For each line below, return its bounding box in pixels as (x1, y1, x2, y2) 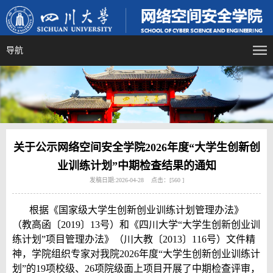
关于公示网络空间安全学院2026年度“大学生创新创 (13, 141, 260, 154)
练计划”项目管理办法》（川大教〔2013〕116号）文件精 (12, 233, 255, 244)
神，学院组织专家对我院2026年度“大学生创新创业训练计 (12, 248, 260, 259)
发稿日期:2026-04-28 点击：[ (89, 176, 171, 183)
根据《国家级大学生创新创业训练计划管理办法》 (29, 204, 244, 215)
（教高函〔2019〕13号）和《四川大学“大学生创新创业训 (12, 219, 260, 230)
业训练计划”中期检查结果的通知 (57, 159, 216, 172)
